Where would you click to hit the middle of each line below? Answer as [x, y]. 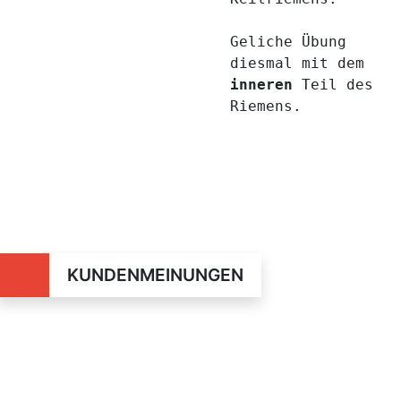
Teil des [333, 84]
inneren [261, 84]
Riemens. [265, 106]
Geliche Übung [288, 41]
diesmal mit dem [297, 63]
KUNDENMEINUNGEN [155, 274]
